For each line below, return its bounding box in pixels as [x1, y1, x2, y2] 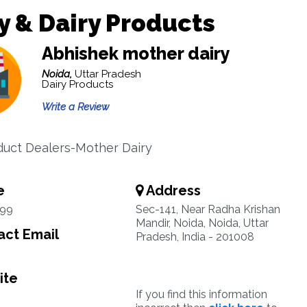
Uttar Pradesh [74, 68, 141, 80]
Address [143, 182, 201, 199]
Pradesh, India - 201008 [135, 230, 254, 243]
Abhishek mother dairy [41, 43, 230, 64]
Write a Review [41, 101, 109, 113]
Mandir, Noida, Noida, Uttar [135, 217, 269, 230]
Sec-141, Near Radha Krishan [135, 203, 280, 216]
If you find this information [135, 288, 267, 301]
